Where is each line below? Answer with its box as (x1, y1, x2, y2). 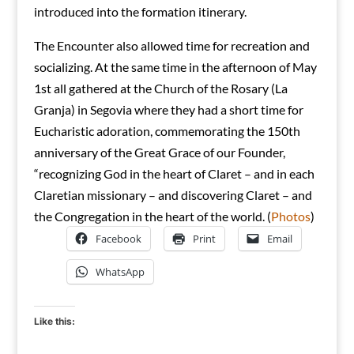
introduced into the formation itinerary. (33, 4, 247, 20)
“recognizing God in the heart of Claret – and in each (33, 166, 314, 182)
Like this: (33, 315, 75, 328)
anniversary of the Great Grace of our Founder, (33, 145, 285, 160)
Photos (270, 209, 311, 224)
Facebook (95, 232, 141, 247)
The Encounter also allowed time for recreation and (33, 38, 310, 54)
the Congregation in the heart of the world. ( (33, 209, 271, 224)
